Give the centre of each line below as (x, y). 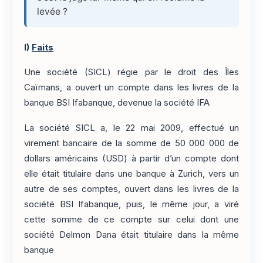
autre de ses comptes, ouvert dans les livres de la (131, 189)
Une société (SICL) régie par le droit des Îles (131, 73)
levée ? (52, 11)
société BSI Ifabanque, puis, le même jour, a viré (131, 204)
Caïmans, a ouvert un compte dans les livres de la (131, 88)
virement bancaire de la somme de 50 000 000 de (131, 143)
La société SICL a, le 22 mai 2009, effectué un (131, 128)
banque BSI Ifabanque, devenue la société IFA (117, 103)
